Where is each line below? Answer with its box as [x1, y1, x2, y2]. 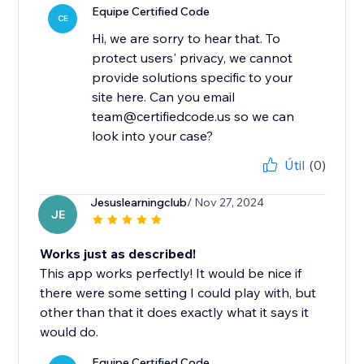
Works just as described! [40, 245, 197, 262]
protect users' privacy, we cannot [92, 50, 293, 67]
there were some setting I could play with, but [40, 284, 317, 301]
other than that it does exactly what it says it [40, 304, 310, 321]
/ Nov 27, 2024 [187, 195, 265, 210]
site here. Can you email [92, 89, 236, 106]
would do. [40, 323, 99, 340]
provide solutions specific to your [92, 69, 293, 86]
